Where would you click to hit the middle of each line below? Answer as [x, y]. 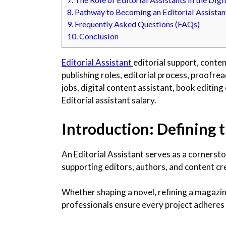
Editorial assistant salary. [109, 100]
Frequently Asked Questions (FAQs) [136, 24]
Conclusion [98, 36]
